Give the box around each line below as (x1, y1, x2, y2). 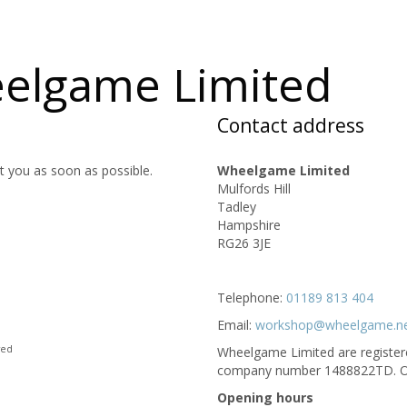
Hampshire (217, 215, 281, 233)
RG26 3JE (217, 233, 271, 252)
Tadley (217, 197, 256, 215)
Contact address (217, 112, 364, 138)
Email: (217, 315, 255, 333)
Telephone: (217, 288, 286, 306)
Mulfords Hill (217, 179, 291, 197)
